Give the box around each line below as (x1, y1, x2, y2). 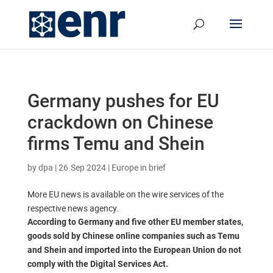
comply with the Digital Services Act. (27, 259, 168, 269)
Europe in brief (111, 161, 166, 173)
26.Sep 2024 (58, 161, 106, 173)
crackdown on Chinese (27, 112, 213, 133)
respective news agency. (27, 202, 119, 214)
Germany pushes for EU (27, 90, 219, 112)
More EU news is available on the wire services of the (27, 188, 224, 200)
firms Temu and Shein (27, 133, 205, 154)
